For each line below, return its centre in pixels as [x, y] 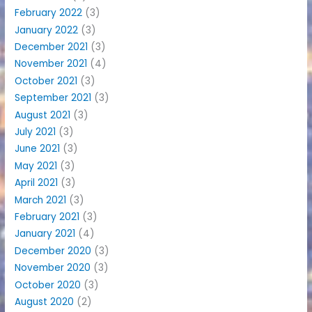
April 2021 [37, 183]
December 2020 [53, 251]
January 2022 [47, 30]
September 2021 [53, 98]
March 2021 [41, 200]
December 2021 [52, 47]
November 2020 [53, 268]
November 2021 [51, 64]
